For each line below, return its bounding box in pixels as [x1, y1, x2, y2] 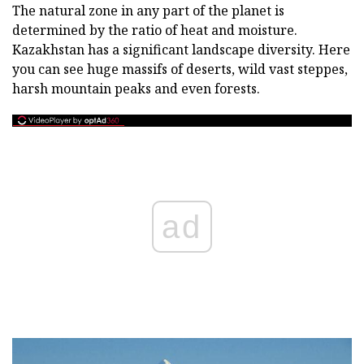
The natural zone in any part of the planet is [12, 2, 284, 19]
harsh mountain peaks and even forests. [12, 80, 260, 97]
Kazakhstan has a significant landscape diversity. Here [12, 41, 350, 58]
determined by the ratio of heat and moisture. [12, 21, 297, 39]
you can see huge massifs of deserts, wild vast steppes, [12, 60, 348, 78]
